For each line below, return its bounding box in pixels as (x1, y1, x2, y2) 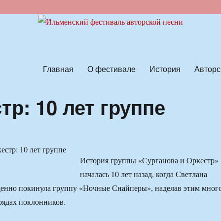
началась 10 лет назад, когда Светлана (79, 169, 207, 180)
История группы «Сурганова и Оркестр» (79, 155, 219, 166)
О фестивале (87, 63, 136, 74)
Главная (42, 63, 74, 74)
